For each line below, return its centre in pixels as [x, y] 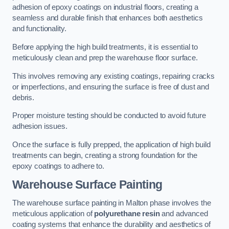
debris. [23, 97]
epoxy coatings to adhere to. [58, 166]
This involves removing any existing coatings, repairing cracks [113, 76]
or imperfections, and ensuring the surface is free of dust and [111, 87]
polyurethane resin [127, 213]
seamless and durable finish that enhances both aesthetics [108, 18]
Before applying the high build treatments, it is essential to [105, 47]
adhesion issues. [40, 127]
